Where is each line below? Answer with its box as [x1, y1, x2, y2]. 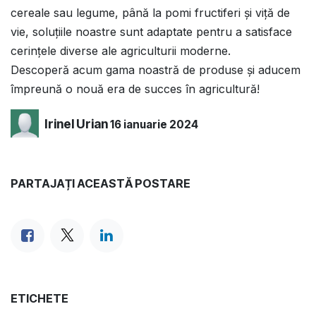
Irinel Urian [44, 116, 108, 131]
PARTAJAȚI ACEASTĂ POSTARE [11, 176, 190, 191]
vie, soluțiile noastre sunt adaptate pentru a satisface [11, 25, 292, 39]
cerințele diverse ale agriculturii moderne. [11, 44, 231, 59]
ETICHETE [11, 291, 68, 306]
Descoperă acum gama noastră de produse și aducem [11, 63, 300, 78]
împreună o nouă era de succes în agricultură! [11, 82, 260, 97]
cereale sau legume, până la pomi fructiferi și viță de [11, 6, 290, 20]
